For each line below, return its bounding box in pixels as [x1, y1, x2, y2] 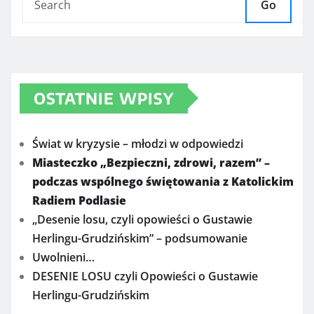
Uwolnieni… [32, 249, 95, 265]
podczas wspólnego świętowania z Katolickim [32, 173, 294, 189]
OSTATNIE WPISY [34, 88, 174, 108]
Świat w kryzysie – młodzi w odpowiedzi [32, 135, 243, 151]
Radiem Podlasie [32, 192, 126, 208]
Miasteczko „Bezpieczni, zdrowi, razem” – [32, 154, 270, 170]
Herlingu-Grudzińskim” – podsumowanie [32, 230, 247, 246]
